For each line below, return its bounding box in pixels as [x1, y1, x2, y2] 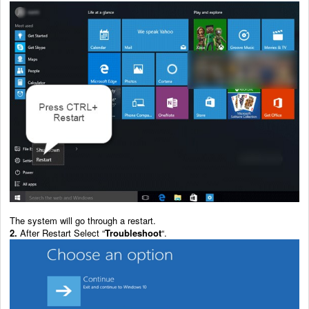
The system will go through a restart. [10, 214, 156, 228]
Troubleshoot [105, 226, 161, 240]
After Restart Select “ [17, 226, 105, 240]
